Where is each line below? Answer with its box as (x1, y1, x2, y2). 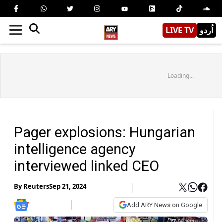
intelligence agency (14, 140, 136, 158)
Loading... (167, 71, 194, 80)
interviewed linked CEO (14, 157, 163, 174)
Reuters (23, 182, 49, 191)
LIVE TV (166, 24, 194, 36)
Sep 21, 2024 (49, 182, 86, 191)
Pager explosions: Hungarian (14, 123, 195, 141)
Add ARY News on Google (127, 201, 202, 209)
